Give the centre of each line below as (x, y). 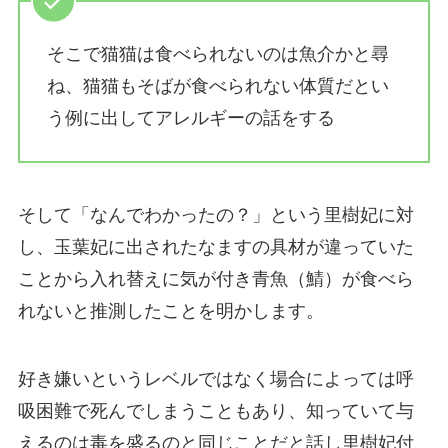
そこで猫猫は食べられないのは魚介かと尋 (217, 54)
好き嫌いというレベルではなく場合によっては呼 (215, 378)
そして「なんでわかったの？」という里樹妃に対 (215, 214)
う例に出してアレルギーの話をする (190, 118)
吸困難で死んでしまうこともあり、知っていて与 (215, 410)
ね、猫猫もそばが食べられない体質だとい (217, 86)
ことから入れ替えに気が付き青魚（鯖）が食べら (215, 278)
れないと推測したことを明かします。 (170, 310)
